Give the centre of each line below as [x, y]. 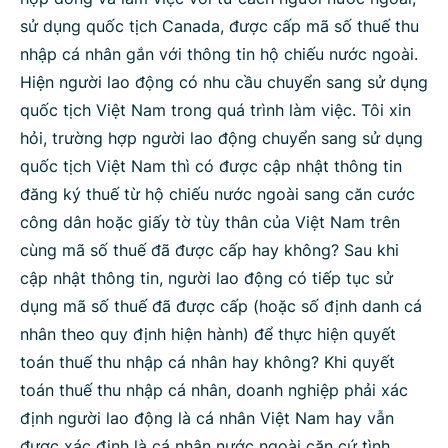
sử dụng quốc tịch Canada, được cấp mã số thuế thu [219, 26]
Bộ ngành [76, 26]
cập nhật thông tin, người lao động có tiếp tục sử [206, 278]
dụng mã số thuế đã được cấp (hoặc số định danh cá [221, 306]
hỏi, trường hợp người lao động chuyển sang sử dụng [221, 138]
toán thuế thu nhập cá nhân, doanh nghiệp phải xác [214, 390]
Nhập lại [281, 122]
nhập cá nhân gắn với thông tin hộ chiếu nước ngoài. [219, 54]
